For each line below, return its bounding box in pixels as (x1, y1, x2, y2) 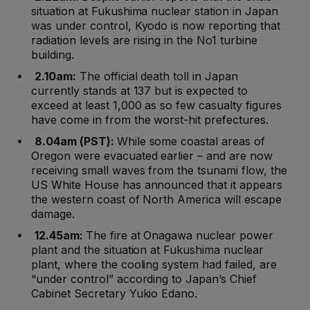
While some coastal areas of (116, 134, 266, 149)
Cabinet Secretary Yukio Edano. (31, 286, 198, 301)
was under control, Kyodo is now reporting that (31, 19, 280, 33)
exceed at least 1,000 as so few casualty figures (31, 98, 282, 113)
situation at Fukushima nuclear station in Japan (31, 4, 278, 19)
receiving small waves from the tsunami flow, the (31, 163, 287, 178)
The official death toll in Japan (75, 69, 239, 84)
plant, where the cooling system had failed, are (31, 257, 277, 272)
